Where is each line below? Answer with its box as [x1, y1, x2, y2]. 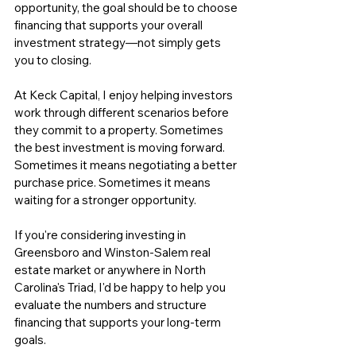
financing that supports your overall [14, 17, 205, 33]
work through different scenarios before [14, 105, 231, 121]
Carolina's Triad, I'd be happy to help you [14, 280, 228, 296]
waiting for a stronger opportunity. [14, 192, 196, 208]
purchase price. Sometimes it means [14, 175, 213, 191]
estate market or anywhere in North [14, 262, 208, 278]
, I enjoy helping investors [98, 87, 235, 103]
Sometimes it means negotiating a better [14, 157, 239, 173]
